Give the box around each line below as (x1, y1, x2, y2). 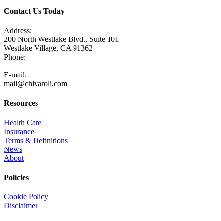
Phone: (4, 53, 26, 62)
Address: (4, 26, 32, 35)
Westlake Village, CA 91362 (4, 44, 93, 53)
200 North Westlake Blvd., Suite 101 (4, 35, 119, 44)
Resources (4, 99, 38, 108)
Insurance (4, 127, 34, 136)
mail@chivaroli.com (4, 79, 67, 88)
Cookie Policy (4, 192, 48, 201)
